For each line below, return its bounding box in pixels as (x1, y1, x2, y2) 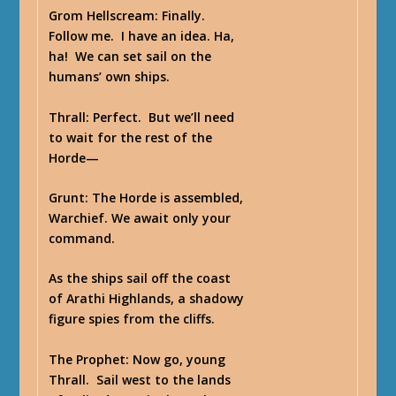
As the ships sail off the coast (49, 270, 232, 287)
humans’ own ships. (49, 68, 171, 86)
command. (49, 229, 116, 247)
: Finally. (155, 7, 209, 25)
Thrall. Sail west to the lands (49, 370, 232, 388)
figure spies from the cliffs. (49, 310, 216, 328)
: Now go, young (126, 350, 226, 368)
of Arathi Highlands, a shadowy (49, 290, 245, 308)
